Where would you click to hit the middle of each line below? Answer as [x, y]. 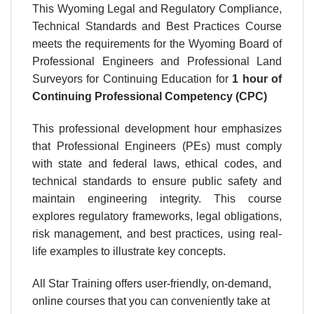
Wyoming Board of [235, 44]
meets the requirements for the [110, 44]
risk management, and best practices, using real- [157, 234]
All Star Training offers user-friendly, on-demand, [152, 283]
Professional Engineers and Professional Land [157, 62]
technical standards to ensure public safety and [157, 182]
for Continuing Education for [159, 79]
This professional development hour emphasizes [157, 129]
